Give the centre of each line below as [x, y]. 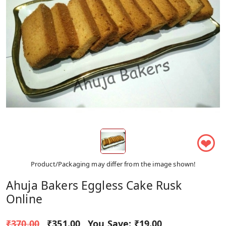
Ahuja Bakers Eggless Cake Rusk [94, 185]
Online [24, 199]
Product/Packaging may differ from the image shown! [113, 164]
